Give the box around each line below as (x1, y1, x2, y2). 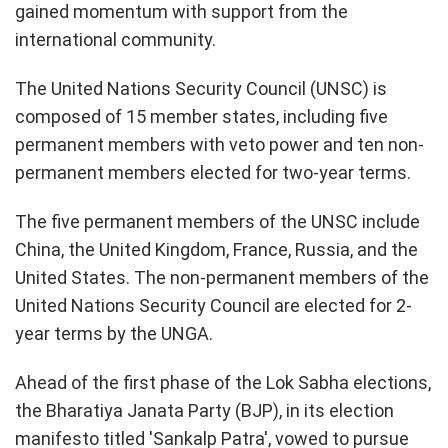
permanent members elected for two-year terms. (15, 161, 411, 183)
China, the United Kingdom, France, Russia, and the (15, 238, 418, 260)
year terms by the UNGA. (15, 322, 213, 344)
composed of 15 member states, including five (15, 105, 388, 127)
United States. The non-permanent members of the (15, 266, 429, 288)
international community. (15, 28, 216, 50)
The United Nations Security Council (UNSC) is (15, 77, 387, 99)
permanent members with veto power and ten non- (15, 133, 424, 155)
